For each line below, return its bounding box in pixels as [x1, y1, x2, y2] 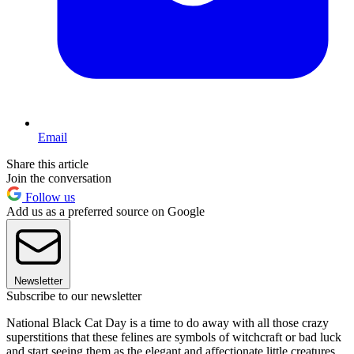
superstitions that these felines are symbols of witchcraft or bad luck [6, 330, 341, 344]
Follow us [22, 190, 75, 204]
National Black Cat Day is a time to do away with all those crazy [6, 315, 329, 330]
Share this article [6, 156, 88, 171]
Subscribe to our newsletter [6, 288, 141, 303]
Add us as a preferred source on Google [6, 204, 205, 218]
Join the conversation [6, 171, 111, 185]
